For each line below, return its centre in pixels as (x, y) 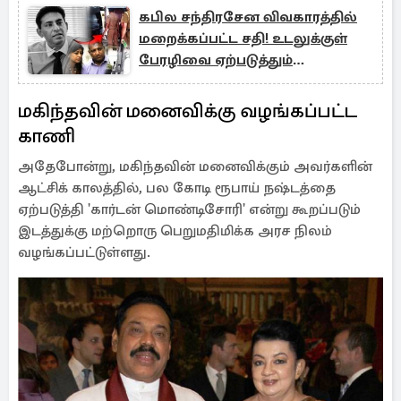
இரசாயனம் (179, 81)
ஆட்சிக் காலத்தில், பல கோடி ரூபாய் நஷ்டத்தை (177, 188)
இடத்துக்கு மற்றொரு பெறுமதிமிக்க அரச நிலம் (175, 231)
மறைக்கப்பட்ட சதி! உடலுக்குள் (243, 38)
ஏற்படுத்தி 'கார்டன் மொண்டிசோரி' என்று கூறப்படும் (189, 209)
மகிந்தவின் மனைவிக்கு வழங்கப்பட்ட (188, 111)
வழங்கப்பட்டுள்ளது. (84, 252)
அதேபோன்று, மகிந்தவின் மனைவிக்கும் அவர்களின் (195, 166)
